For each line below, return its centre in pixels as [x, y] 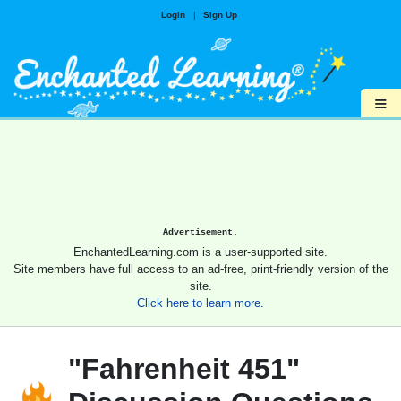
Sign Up [220, 15]
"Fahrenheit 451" [184, 369]
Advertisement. [200, 232]
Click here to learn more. [200, 303]
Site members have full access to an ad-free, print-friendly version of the [200, 269]
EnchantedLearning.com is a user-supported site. [200, 252]
